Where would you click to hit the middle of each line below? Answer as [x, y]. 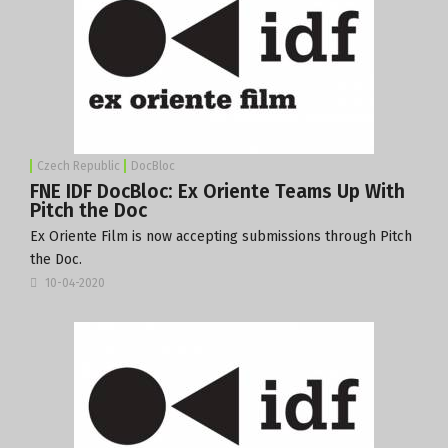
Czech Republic [78, 165]
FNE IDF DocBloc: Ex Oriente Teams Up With [217, 191]
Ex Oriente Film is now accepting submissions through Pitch [221, 236]
